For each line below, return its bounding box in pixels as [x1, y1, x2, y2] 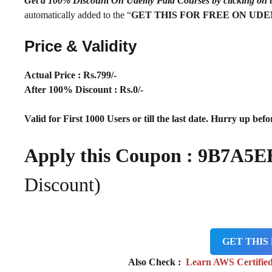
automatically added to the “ [24, 9, 131, 20]
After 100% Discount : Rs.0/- [24, 84, 143, 95]
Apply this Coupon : [24, 144, 198, 166]
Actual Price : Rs [24, 69, 94, 80]
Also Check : [128, 256, 181, 267]
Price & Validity [24, 36, 137, 55]
